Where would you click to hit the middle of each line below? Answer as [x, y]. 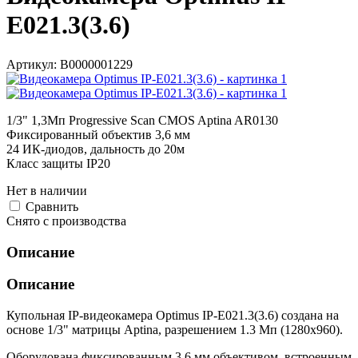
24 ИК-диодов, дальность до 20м [95, 149]
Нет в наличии [47, 190]
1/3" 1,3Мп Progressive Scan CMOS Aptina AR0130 [142, 120]
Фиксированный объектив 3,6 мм [98, 134]
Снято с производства [66, 221]
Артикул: [32, 64]
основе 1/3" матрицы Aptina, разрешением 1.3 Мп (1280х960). [175, 330]
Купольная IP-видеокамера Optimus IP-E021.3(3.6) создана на [173, 316]
